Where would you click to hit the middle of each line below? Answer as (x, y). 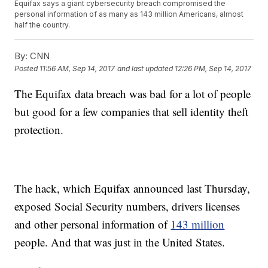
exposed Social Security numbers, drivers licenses (127, 206)
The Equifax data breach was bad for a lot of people (133, 94)
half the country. (42, 25)
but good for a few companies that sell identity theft (132, 112)
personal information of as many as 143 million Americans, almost (129, 14)
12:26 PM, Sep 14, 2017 (213, 69)
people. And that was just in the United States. (120, 242)
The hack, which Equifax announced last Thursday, (133, 188)
